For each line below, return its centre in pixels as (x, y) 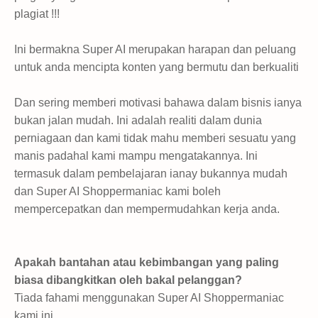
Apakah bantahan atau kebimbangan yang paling (147, 262)
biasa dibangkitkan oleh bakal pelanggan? (128, 280)
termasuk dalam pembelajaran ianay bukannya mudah (151, 173)
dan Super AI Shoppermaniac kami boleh (117, 191)
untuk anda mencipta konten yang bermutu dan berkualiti (157, 67)
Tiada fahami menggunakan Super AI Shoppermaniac (149, 297)
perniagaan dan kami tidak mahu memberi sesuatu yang (155, 138)
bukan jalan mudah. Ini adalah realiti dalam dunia (138, 120)
